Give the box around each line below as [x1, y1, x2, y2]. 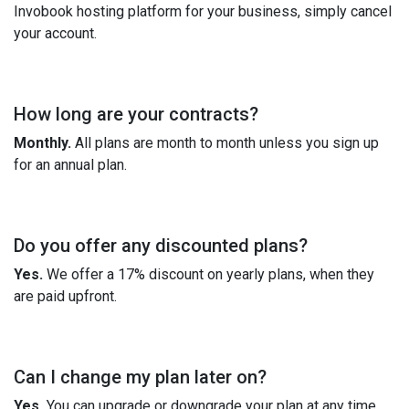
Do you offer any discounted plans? [14, 234, 308, 257]
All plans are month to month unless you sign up [71, 133, 379, 152]
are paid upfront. [14, 287, 117, 305]
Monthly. [14, 133, 71, 152]
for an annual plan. [14, 155, 127, 173]
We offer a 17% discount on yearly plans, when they [43, 265, 374, 283]
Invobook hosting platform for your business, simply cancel [14, 2, 392, 20]
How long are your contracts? [14, 102, 258, 125]
